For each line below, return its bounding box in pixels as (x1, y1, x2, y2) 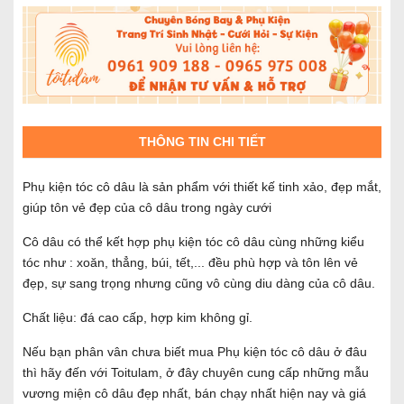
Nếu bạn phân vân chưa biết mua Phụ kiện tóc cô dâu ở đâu (23, 344, 367, 359)
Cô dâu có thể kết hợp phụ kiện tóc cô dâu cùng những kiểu (23, 234, 364, 249)
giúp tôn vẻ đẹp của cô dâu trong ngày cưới (23, 199, 275, 215)
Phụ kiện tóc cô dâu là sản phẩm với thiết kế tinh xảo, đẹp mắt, (23, 179, 381, 194)
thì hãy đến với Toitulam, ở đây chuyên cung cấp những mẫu (23, 364, 369, 380)
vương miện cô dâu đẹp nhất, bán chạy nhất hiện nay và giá (23, 385, 366, 400)
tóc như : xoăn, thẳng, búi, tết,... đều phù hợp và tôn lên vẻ (23, 254, 358, 270)
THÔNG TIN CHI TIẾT (138, 133, 266, 149)
